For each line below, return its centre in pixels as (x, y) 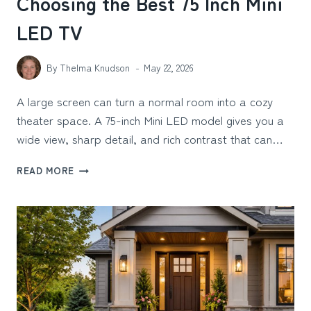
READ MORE (46, 170)
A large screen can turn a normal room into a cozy (145, 101)
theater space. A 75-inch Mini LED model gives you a (150, 120)
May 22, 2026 (169, 68)
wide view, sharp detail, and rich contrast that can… (150, 139)
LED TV (50, 32)
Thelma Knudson (95, 68)
